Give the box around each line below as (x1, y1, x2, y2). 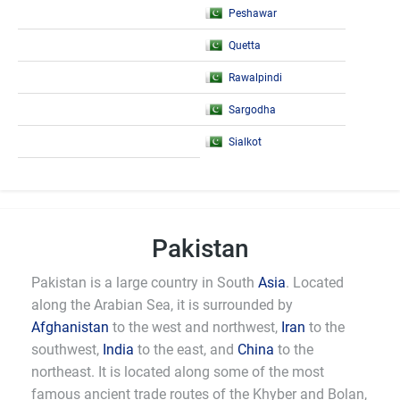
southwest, (31, 341, 103, 358)
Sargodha (229, 104, 276, 116)
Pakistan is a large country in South (31, 274, 258, 291)
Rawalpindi (229, 71, 282, 84)
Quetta (229, 39, 261, 52)
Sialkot (229, 136, 262, 148)
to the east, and (134, 341, 237, 358)
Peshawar (229, 7, 277, 20)
